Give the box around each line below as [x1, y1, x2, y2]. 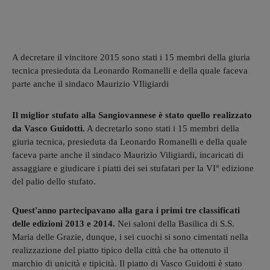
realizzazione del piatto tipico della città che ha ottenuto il [12, 245, 228, 255]
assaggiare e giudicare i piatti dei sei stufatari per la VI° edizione [12, 163, 254, 173]
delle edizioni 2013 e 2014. [12, 218, 115, 228]
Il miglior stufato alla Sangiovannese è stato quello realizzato [12, 110, 252, 120]
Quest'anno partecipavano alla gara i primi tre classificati [12, 205, 240, 215]
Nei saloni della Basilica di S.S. [115, 218, 234, 228]
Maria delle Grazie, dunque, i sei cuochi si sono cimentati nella [12, 231, 248, 242]
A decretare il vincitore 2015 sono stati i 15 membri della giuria [12, 52, 250, 62]
